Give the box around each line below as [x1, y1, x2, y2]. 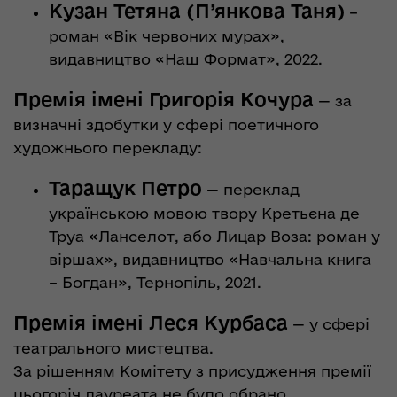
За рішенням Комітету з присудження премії [13, 362, 371, 379]
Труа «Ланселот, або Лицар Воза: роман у [49, 227, 380, 245]
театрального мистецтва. [13, 339, 214, 356]
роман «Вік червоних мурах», [49, 27, 284, 44]
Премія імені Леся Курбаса [13, 311, 288, 333]
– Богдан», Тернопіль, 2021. [49, 273, 261, 291]
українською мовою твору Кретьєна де [49, 204, 360, 222]
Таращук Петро [49, 176, 202, 198]
